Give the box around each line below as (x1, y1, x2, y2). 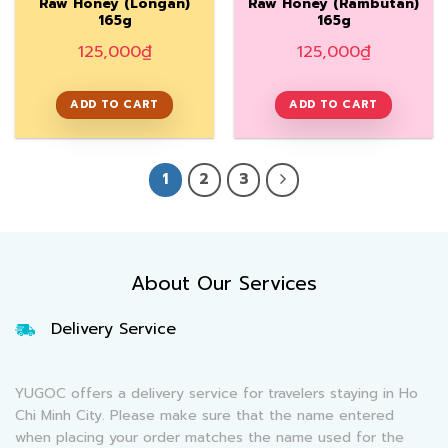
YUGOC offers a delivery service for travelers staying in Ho (15, 383, 418, 405)
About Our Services (131, 268, 317, 298)
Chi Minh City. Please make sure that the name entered (15, 405, 394, 427)
